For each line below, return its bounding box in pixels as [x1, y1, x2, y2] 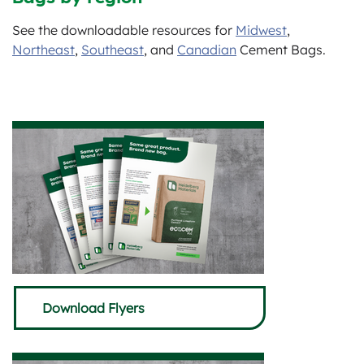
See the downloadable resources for [12, 22, 236, 38]
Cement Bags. [236, 41, 326, 58]
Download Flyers [41, 299, 145, 316]
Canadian [177, 41, 236, 58]
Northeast [12, 41, 75, 58]
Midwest [236, 22, 287, 38]
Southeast [81, 41, 144, 58]
